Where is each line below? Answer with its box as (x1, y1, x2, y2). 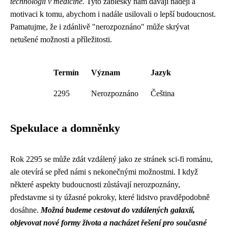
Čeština (151, 89, 175, 98)
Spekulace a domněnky (10, 122, 120, 134)
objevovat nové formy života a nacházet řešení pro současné (10, 218, 207, 227)
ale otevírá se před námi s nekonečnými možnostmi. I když (10, 167, 198, 176)
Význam (91, 68, 120, 77)
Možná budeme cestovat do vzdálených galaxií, (41, 206, 195, 214)
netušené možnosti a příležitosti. (10, 35, 112, 44)
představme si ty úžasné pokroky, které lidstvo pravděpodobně (10, 193, 210, 202)
